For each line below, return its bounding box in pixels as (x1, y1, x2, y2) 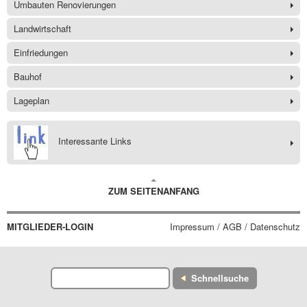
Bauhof (14, 70, 42, 84)
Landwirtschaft (14, 22, 71, 36)
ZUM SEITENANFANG (108, 184, 199, 198)
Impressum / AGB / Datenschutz (170, 220, 300, 234)
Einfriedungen (14, 46, 68, 60)
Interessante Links (58, 134, 132, 148)
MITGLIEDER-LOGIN (7, 220, 93, 234)
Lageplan (14, 94, 49, 108)
